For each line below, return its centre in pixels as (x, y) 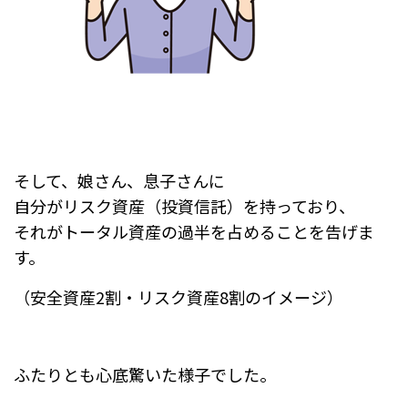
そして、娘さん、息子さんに (119, 180)
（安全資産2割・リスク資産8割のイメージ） (178, 296)
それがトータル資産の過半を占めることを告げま (194, 231)
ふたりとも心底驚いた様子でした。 (145, 374)
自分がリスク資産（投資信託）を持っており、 (184, 205)
